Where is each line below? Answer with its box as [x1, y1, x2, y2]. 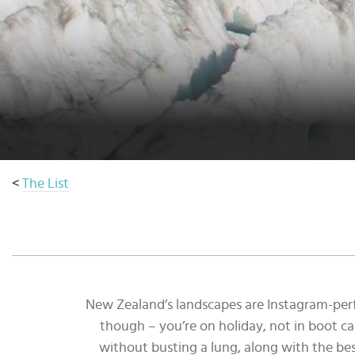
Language [24, 52, 84, 67]
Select [24, 2, 60, 17]
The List [22, 177, 69, 191]
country [24, 19, 71, 33]
